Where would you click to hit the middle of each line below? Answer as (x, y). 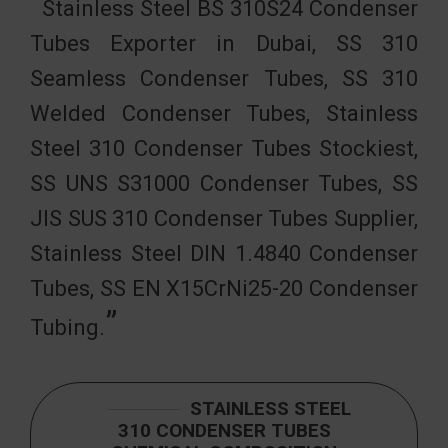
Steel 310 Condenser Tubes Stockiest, (224, 148)
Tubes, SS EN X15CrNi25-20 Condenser (224, 288)
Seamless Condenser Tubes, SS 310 (224, 78)
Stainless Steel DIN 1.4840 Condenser (224, 253)
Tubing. (67, 327)
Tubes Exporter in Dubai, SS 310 (224, 43)
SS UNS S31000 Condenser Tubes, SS (224, 183)
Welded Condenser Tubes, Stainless (224, 113)
